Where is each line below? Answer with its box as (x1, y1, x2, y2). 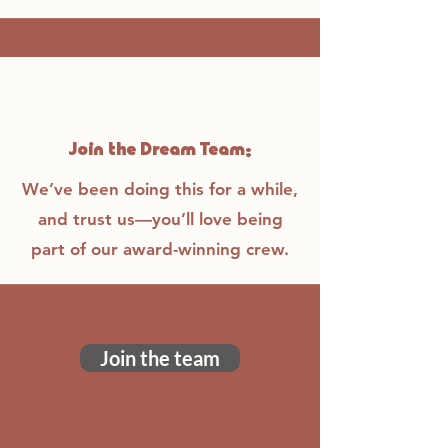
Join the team (100, 346, 220, 370)
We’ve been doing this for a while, (22, 179, 298, 199)
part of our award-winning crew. (31, 239, 289, 259)
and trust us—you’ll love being (37, 209, 283, 229)
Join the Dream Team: (68, 141, 252, 162)
